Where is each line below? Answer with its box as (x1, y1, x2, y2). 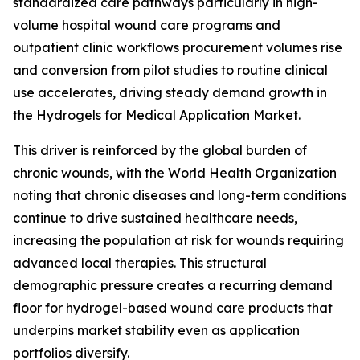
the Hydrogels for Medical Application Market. (13, 106, 301, 123)
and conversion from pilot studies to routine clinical (13, 61, 328, 78)
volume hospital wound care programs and (13, 16, 280, 33)
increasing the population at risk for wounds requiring (13, 231, 344, 248)
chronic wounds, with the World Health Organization (13, 164, 337, 181)
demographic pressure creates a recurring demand (13, 276, 333, 293)
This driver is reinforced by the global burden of (13, 141, 307, 158)
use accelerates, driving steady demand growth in (13, 84, 327, 100)
